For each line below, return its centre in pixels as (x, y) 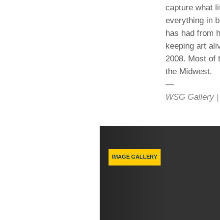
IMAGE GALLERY (135, 157)
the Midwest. (189, 71)
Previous (151, 132)
